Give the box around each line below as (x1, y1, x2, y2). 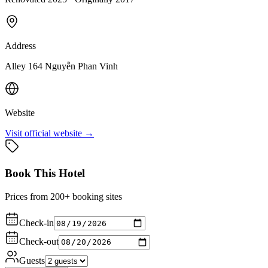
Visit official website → (5, 128, 94, 139)
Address (5, 41, 36, 51)
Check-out (19, 236, 59, 247)
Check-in (19, 217, 54, 228)
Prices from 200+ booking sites (5, 191, 122, 202)
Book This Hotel (5, 167, 85, 180)
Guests (19, 255, 45, 266)
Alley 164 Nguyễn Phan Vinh (5, 61, 118, 72)
